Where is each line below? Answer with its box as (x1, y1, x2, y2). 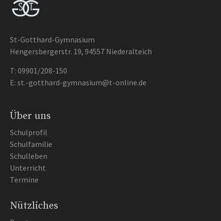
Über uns (10, 110, 51, 122)
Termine (10, 175, 38, 184)
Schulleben (10, 151, 47, 161)
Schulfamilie (10, 139, 52, 149)
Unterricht (10, 163, 46, 173)
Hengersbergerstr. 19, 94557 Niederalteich (10, 46, 152, 56)
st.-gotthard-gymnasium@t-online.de (17, 77, 147, 87)
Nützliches (10, 200, 58, 212)
